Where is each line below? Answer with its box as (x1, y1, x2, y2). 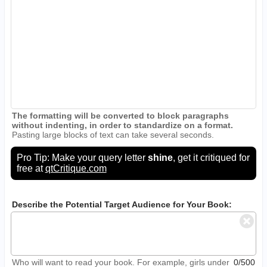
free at (16, 163, 45, 173)
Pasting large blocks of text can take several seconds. (12, 129, 215, 139)
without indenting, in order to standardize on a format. (12, 120, 234, 130)
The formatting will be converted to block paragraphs (12, 110, 229, 120)
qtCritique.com (45, 163, 107, 173)
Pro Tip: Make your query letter (16, 152, 148, 163)
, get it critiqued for (172, 152, 250, 163)
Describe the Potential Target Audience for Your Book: (12, 199, 232, 209)
